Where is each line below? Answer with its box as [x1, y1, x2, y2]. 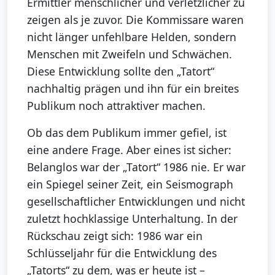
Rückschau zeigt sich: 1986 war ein [27, 228, 203, 243]
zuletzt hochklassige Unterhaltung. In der [27, 211, 238, 226]
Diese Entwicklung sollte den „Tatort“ [27, 63, 214, 79]
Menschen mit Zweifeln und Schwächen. [27, 46, 232, 61]
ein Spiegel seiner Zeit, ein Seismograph [27, 176, 233, 192]
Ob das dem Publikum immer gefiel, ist [27, 125, 227, 140]
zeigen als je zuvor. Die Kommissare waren [27, 12, 244, 27]
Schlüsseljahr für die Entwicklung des [27, 245, 217, 260]
